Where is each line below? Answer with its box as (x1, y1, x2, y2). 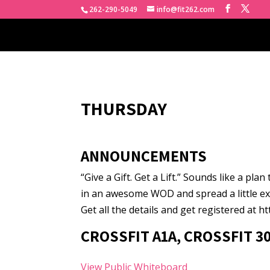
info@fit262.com (157, 4, 215, 14)
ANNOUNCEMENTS (81, 145, 207, 166)
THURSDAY (81, 96, 168, 121)
